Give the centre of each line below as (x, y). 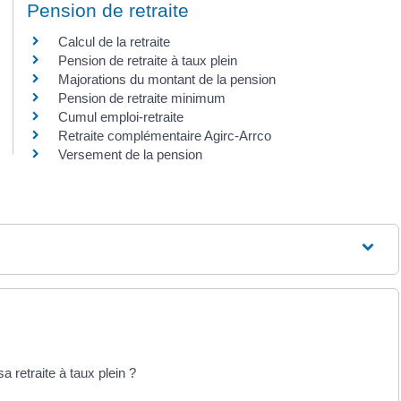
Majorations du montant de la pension (167, 79)
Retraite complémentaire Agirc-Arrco (165, 135)
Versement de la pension (130, 154)
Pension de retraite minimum (142, 98)
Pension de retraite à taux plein (148, 60)
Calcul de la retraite (114, 41)
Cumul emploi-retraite (121, 116)
